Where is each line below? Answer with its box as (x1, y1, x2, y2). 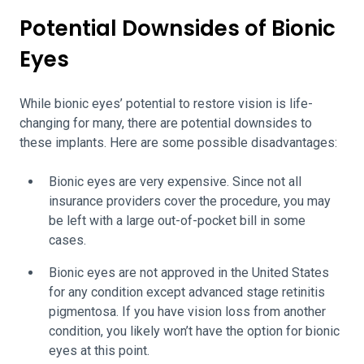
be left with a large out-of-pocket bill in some (49, 213, 305, 228)
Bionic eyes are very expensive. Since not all (49, 174, 301, 189)
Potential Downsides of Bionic (19, 14, 336, 43)
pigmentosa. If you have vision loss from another (49, 304, 326, 319)
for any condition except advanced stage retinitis (49, 284, 325, 300)
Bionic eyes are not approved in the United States (49, 265, 329, 280)
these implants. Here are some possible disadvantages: (19, 135, 337, 150)
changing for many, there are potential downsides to (19, 115, 312, 131)
